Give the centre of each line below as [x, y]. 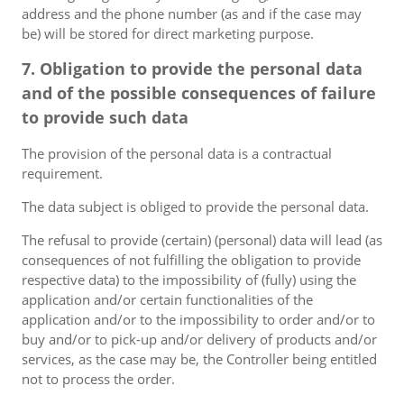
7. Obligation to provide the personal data [192, 69]
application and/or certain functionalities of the [167, 299]
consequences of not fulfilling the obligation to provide [191, 260]
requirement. [62, 173]
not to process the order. [98, 379]
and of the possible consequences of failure [199, 93]
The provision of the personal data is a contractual [177, 153]
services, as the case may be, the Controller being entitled [199, 359]
